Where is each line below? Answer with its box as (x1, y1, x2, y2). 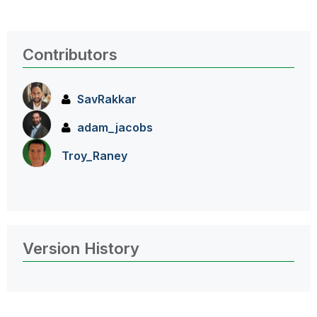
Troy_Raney (62, 149, 127, 163)
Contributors (23, 45, 117, 64)
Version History (23, 239, 139, 258)
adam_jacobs (77, 120, 153, 134)
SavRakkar (77, 92, 137, 106)
